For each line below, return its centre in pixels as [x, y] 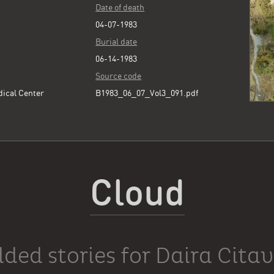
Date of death [120, 7]
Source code [119, 76]
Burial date [117, 42]
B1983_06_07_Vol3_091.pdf [147, 93]
